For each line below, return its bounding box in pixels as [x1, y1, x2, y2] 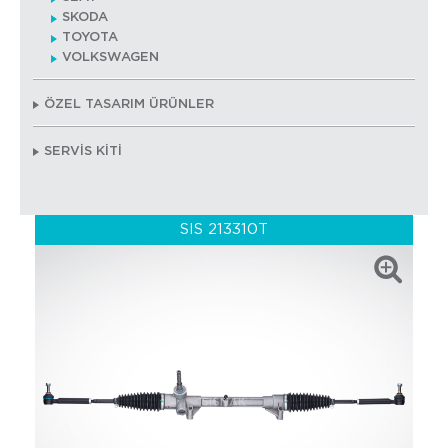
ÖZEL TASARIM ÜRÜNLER [44, 98, 214, 111]
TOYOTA [62, 31, 118, 44]
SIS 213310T [180, 222, 268, 237]
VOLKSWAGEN [62, 51, 159, 64]
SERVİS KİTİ [44, 145, 122, 158]
